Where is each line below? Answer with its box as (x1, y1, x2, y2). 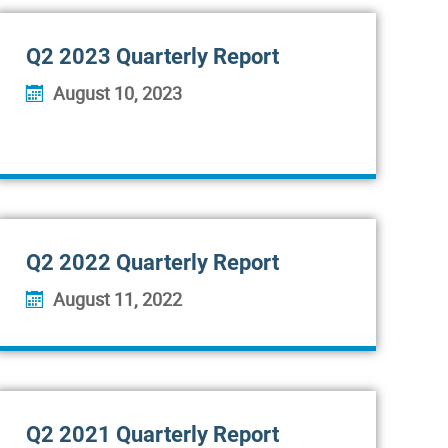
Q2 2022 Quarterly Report (26, 250, 279, 275)
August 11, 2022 (53, 287, 182, 311)
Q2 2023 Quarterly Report (26, 44, 279, 69)
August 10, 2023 (53, 81, 182, 105)
